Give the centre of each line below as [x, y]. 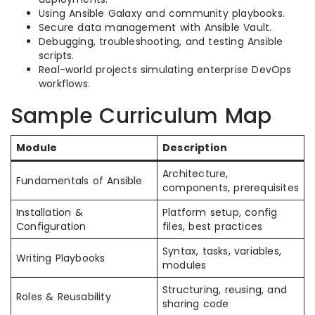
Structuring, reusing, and [225, 290]
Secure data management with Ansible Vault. [155, 27]
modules [185, 265]
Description [195, 148]
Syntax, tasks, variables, [222, 251]
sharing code [196, 304]
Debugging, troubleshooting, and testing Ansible [161, 41]
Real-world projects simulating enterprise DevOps [165, 70]
